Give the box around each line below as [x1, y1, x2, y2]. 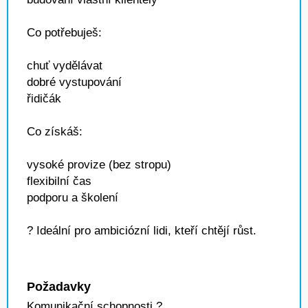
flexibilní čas [27, 175, 91, 188]
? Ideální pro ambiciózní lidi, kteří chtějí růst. [27, 224, 256, 237]
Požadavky [27, 280, 91, 294]
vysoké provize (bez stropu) [27, 158, 171, 171]
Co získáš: [27, 125, 82, 138]
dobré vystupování [27, 76, 122, 89]
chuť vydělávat [27, 59, 102, 72]
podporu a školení [27, 191, 118, 204]
